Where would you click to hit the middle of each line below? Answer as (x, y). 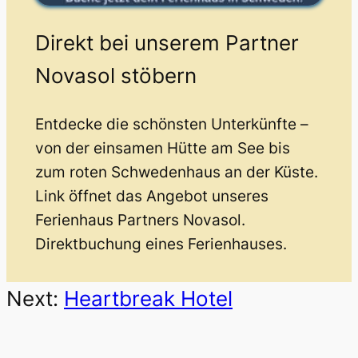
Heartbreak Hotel (148, 298)
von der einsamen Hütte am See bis (162, 148)
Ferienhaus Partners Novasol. (140, 220)
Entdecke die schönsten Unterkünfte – (171, 124)
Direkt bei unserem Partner (167, 42)
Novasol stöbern (115, 75)
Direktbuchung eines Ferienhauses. (161, 244)
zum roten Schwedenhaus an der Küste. (176, 172)
